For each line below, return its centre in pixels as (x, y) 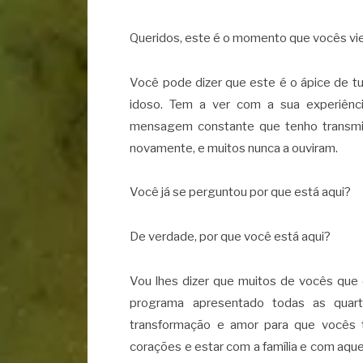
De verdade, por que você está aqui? (231, 237)
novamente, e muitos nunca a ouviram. (234, 148)
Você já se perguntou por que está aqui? (241, 192)
